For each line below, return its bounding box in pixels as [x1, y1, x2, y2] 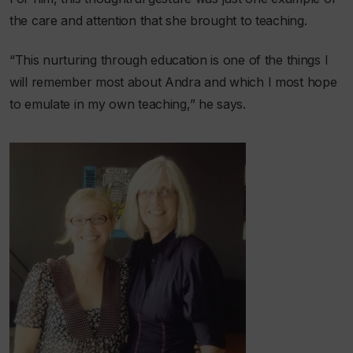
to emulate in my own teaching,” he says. [9, 96, 246, 113]
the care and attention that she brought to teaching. [9, 12, 307, 28]
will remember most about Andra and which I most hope [9, 74, 337, 91]
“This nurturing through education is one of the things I [9, 52, 329, 69]
